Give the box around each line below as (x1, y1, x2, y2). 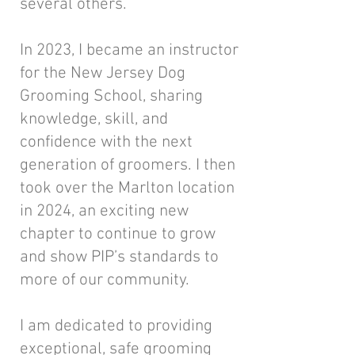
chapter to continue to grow (20, 224, 216, 244)
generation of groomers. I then (20, 155, 235, 175)
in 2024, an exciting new (20, 201, 189, 221)
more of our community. (20, 270, 189, 290)
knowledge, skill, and (20, 109, 168, 129)
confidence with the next (20, 132, 193, 152)
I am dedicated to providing (20, 316, 212, 336)
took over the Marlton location (20, 178, 235, 198)
